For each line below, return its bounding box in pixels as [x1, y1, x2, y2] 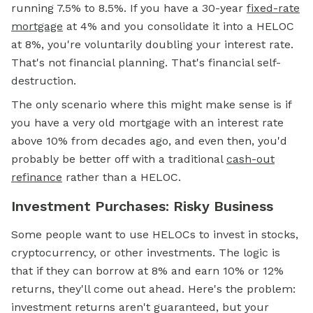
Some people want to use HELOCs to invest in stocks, [11, 228, 298, 241]
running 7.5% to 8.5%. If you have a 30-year [11, 1, 247, 15]
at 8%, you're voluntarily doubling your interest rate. [11, 38, 293, 51]
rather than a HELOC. [62, 170, 181, 184]
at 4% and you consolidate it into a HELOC [63, 20, 294, 33]
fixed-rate [247, 1, 300, 15]
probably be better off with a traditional [11, 152, 226, 166]
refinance [11, 170, 62, 184]
